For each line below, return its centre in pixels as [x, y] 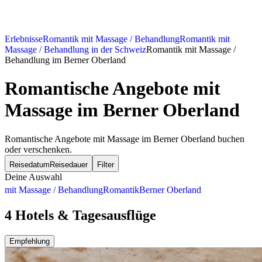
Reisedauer [69, 164]
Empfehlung [30, 241]
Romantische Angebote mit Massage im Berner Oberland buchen [125, 139]
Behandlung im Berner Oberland [65, 60]
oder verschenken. [38, 149]
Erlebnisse [24, 39]
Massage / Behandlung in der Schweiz [75, 50]
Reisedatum [30, 164]
